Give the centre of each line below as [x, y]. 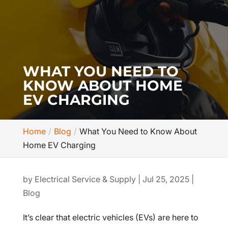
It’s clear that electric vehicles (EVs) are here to [110, 217]
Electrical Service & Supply [85, 179]
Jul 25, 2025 [166, 179]
